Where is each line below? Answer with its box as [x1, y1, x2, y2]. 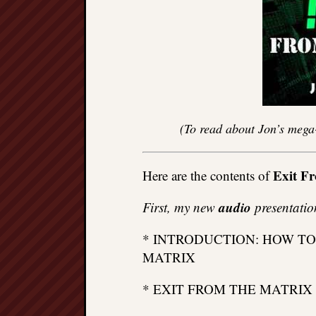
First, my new [142, 198, 219, 216]
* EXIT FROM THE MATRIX [142, 280, 312, 298]
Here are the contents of [142, 166, 273, 184]
